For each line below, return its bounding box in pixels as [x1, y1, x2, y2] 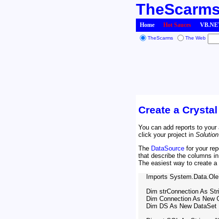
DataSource [151, 144, 184, 152]
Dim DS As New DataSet [138, 202, 217, 210]
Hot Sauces [163, 22, 191, 28]
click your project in [138, 131, 196, 138]
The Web [185, 35, 206, 41]
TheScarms [148, 35, 173, 41]
